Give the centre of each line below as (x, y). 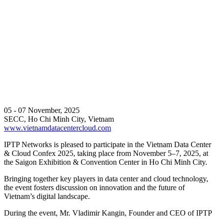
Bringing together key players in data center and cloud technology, (106, 179)
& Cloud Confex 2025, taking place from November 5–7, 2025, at (106, 153)
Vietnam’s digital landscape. (47, 197)
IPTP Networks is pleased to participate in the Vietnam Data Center (108, 145)
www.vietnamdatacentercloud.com (57, 128)
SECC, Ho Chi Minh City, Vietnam (59, 119)
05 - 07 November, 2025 (42, 110)
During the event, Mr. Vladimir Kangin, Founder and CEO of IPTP (108, 213)
